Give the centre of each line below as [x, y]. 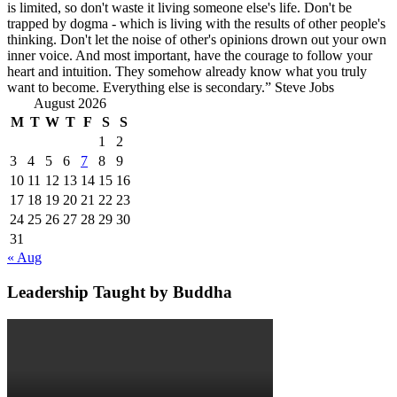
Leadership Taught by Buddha [120, 292]
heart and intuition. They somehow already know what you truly [187, 72]
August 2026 [70, 104]
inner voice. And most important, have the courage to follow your [190, 56]
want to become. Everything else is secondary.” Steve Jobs [171, 88]
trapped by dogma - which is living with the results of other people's [196, 24]
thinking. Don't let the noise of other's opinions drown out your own [197, 40]
